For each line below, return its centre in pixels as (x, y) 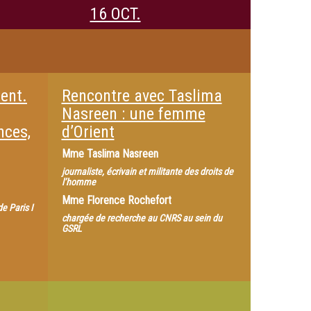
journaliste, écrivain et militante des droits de (147, 171)
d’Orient (88, 132)
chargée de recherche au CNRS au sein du (142, 218)
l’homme (78, 182)
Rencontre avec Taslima (142, 96)
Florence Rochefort (129, 200)
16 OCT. (115, 14)
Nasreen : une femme (133, 114)
